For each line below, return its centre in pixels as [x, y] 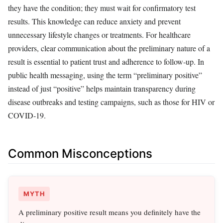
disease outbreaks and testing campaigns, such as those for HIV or [111, 102]
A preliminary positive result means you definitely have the [110, 212]
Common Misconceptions [80, 153]
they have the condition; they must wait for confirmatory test [102, 7]
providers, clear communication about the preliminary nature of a [109, 48]
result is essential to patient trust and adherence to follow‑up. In [106, 61]
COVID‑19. [27, 115]
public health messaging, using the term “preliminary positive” [105, 75]
